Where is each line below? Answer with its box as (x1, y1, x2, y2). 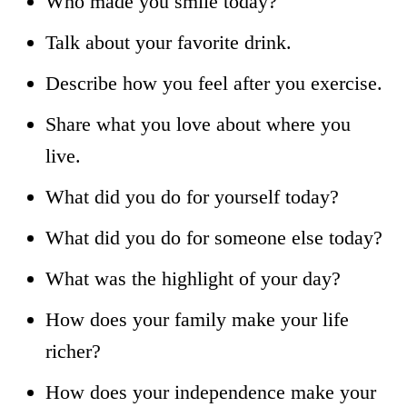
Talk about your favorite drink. (45, 30, 292, 54)
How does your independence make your (45, 380, 376, 403)
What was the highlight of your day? (45, 266, 341, 290)
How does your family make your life (45, 307, 349, 331)
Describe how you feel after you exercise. (45, 71, 382, 94)
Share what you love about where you (45, 112, 351, 135)
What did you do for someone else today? (45, 225, 382, 249)
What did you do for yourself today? (45, 184, 339, 208)
